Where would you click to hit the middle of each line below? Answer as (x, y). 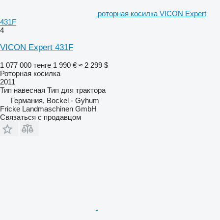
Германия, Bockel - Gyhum (55, 100)
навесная (29, 90)
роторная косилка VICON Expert (152, 13)
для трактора (83, 90)
